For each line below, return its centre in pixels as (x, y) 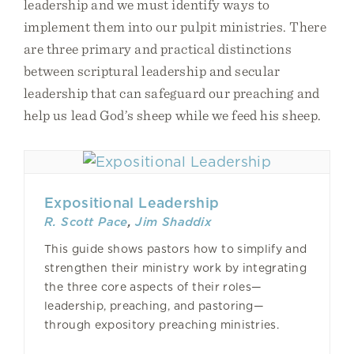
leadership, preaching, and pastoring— (154, 306)
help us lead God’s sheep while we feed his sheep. (173, 115)
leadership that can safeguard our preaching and (172, 93)
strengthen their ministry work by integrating (175, 268)
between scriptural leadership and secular (152, 71)
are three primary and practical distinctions (158, 49)
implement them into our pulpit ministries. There (175, 26)
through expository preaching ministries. (162, 325)
